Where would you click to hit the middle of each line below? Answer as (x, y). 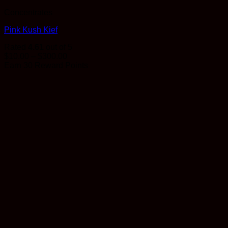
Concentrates (28, 13)
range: (78, 65)
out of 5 (58, 47)
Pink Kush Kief (31, 30)
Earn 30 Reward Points (46, 66)
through (80, 83)
